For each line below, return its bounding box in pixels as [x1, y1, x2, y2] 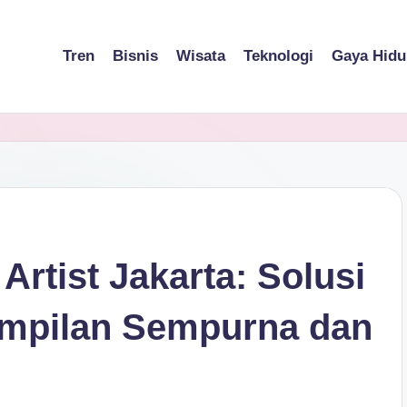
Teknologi [243, 47, 313, 65]
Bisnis [113, 47, 158, 65]
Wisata [176, 47, 225, 65]
